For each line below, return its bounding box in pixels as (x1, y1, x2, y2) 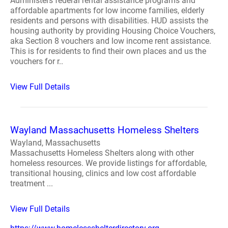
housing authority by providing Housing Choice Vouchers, (10, 26, 215, 36)
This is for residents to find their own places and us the (10, 46, 206, 56)
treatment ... (10, 179, 53, 188)
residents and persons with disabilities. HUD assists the (10, 16, 208, 25)
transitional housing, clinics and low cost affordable (10, 168, 196, 178)
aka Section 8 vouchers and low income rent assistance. (10, 36, 211, 46)
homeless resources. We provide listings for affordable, (10, 158, 207, 168)
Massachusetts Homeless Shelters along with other (10, 148, 194, 158)
